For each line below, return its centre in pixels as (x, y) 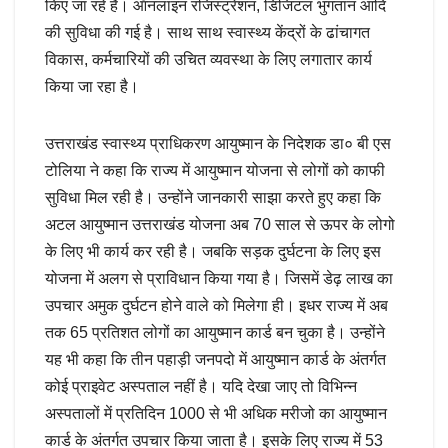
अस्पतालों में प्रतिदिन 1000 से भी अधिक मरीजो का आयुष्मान (216, 413)
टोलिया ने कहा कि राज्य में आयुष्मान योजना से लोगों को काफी (215, 170)
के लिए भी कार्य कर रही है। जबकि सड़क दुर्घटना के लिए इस (213, 251)
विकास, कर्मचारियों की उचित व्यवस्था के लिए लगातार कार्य (208, 59)
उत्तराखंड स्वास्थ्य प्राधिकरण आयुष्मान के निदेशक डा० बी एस (218, 143)
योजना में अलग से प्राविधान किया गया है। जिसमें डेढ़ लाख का (219, 278)
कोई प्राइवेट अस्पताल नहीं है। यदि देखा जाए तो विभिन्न (201, 386)
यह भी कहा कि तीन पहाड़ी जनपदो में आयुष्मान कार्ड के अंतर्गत (215, 359)
